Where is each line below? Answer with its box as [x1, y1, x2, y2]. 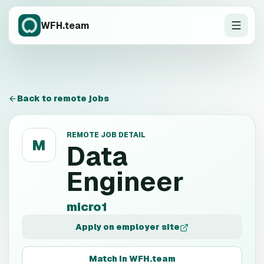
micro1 [67, 199, 107, 214]
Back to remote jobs [17, 93, 109, 104]
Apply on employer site [75, 222, 180, 232]
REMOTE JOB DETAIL [67, 130, 146, 140]
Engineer [67, 164, 184, 199]
